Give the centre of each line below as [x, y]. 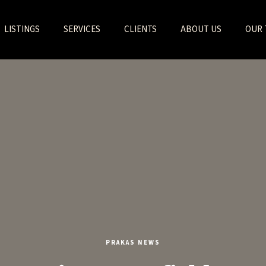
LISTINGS [22, 29]
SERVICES [82, 29]
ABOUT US [201, 29]
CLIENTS [140, 29]
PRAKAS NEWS [133, 243]
